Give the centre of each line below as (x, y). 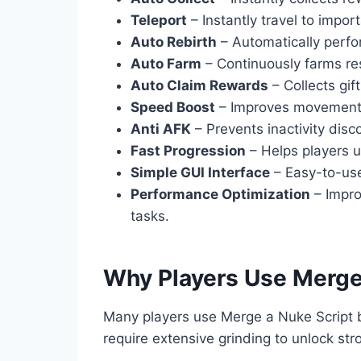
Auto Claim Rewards (199, 85)
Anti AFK (161, 129)
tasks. (150, 216)
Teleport (159, 20)
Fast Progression (188, 150)
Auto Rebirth (174, 41)
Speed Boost (173, 107)
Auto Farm (166, 63)
